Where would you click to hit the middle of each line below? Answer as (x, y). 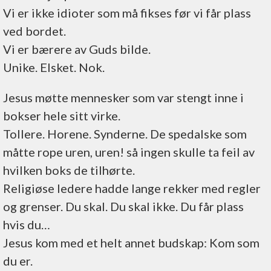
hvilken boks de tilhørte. (69, 170)
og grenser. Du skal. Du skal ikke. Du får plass (123, 206)
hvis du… (27, 224)
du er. (18, 261)
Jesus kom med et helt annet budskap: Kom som (131, 243)
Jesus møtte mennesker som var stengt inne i (123, 97)
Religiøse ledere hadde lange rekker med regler (132, 188)
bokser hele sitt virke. (62, 116)
